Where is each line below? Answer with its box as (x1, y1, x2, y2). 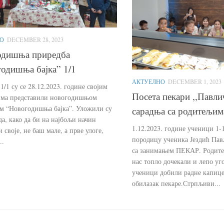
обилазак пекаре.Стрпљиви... (132, 178, 220, 188)
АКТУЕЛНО (132, 77, 165, 86)
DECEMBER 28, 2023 (7, 35, 63, 44)
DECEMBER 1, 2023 (168, 77, 221, 86)
